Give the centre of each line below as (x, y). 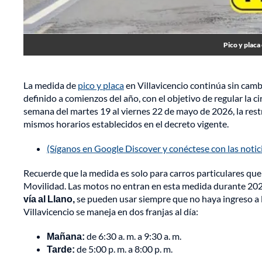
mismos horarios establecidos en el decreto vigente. (126, 124)
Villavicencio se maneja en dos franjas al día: (111, 212)
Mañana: (66, 236)
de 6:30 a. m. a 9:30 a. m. (133, 236)
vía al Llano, (49, 199)
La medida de (51, 85)
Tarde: (61, 249)
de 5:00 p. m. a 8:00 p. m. (124, 249)
